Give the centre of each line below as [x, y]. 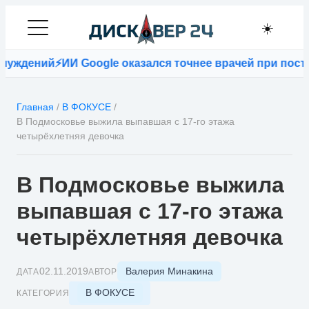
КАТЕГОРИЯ [43, 293]
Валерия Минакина [169, 271]
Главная [35, 107]
